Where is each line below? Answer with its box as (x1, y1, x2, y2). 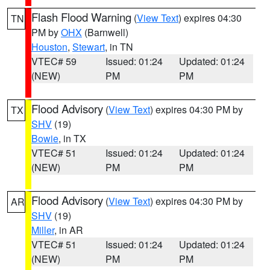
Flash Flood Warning (31, 9, 131, 25)
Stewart (72, 40, 105, 54)
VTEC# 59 (31, 54, 77, 68)
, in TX (58, 131, 86, 145)
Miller (31, 223, 54, 237)
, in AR (54, 223, 83, 237)
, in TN (105, 40, 133, 54)
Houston (31, 40, 67, 54)
